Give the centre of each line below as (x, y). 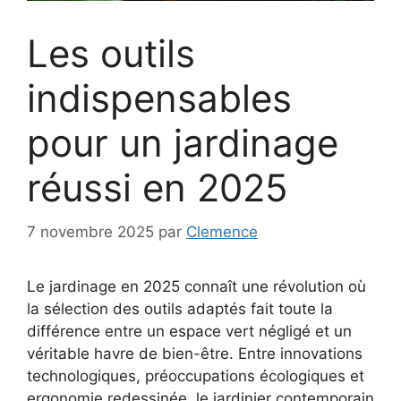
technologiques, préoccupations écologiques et (196, 375)
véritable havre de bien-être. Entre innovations (195, 353)
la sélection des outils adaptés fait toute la (180, 308)
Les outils (111, 54)
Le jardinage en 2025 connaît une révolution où (196, 286)
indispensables (159, 98)
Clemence (222, 231)
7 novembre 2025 (90, 231)
